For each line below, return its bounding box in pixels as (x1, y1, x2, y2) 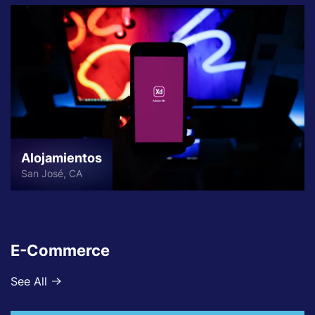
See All (11, 274, 47, 288)
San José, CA (21, 167, 82, 180)
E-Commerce (11, 241, 110, 260)
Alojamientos (21, 150, 102, 166)
